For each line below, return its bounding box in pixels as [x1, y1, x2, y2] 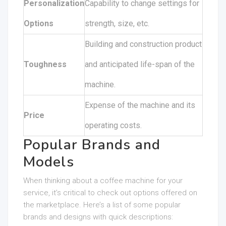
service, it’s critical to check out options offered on [23, 188, 197, 197]
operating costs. [85, 121, 142, 130]
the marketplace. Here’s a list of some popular [23, 200, 181, 209]
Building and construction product [85, 39, 202, 49]
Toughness [24, 60, 67, 69]
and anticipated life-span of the [85, 60, 195, 69]
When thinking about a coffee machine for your [23, 176, 183, 185]
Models [23, 152, 74, 172]
